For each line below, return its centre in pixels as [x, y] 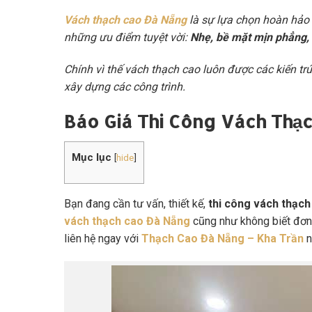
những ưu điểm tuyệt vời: [127, 37]
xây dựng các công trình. [125, 86]
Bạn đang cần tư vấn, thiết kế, [136, 203]
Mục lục [92, 158]
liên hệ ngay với [103, 238]
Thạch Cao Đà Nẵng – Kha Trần [223, 238]
